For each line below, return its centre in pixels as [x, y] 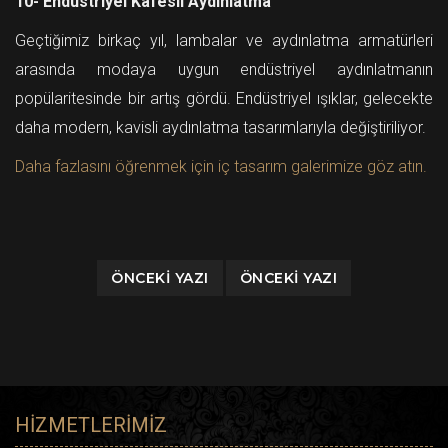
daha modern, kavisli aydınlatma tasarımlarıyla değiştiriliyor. [220, 127]
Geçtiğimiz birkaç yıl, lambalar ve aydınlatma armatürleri [224, 40]
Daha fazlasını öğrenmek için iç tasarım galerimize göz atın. [221, 166]
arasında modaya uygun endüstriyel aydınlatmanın [224, 69]
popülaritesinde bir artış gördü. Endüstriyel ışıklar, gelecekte [224, 98]
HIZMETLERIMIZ [91, 424]
